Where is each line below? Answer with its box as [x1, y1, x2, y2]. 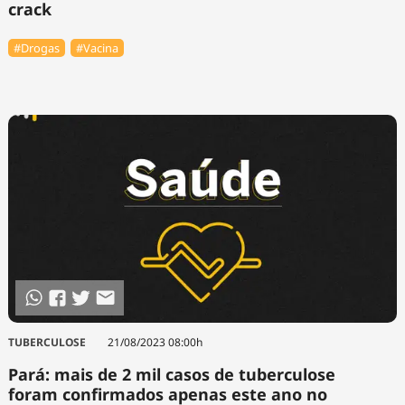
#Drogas [13, 39, 60, 56]
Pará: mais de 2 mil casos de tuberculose [7, 363, 335, 385]
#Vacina [76, 39, 118, 56]
